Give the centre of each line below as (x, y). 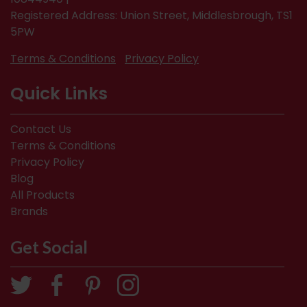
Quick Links (59, 94)
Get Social (49, 247)
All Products (42, 195)
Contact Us (41, 130)
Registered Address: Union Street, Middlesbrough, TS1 (151, 16)
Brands (29, 212)
